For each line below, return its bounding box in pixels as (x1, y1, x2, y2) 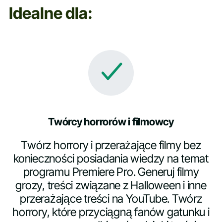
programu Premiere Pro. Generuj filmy (23, 165, 199, 179)
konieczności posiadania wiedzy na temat (13, 152, 209, 166)
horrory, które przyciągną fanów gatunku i (12, 205, 210, 220)
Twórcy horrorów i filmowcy (48, 115, 174, 128)
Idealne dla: (8, 3, 93, 23)
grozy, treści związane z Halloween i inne (15, 178, 207, 193)
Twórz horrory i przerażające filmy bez (21, 138, 201, 153)
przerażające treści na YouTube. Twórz (20, 192, 202, 206)
